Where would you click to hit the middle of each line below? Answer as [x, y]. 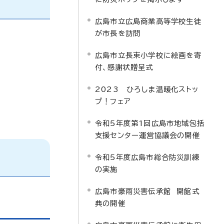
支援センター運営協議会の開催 [147, 135]
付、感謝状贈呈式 [124, 67]
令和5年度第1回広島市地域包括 [150, 123]
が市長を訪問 [118, 33]
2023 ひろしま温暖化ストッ [147, 89]
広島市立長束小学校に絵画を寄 [148, 55]
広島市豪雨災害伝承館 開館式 [147, 191]
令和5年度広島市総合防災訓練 [147, 157]
